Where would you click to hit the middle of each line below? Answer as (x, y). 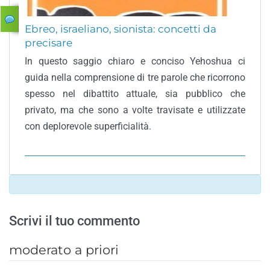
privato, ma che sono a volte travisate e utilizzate (135, 110)
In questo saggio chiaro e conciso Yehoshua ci (135, 61)
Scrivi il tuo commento (74, 221)
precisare (49, 43)
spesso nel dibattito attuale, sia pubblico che (135, 94)
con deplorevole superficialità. (88, 126)
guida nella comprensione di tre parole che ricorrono (135, 77)
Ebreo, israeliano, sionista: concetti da (121, 29)
